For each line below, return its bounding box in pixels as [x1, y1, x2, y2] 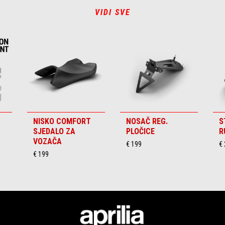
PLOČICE [126, 126, 155, 136]
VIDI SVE [94, 7, 131, 17]
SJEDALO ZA [33, 126, 75, 136]
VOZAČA [33, 136, 62, 146]
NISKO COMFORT [33, 116, 91, 126]
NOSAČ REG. [126, 116, 168, 126]
